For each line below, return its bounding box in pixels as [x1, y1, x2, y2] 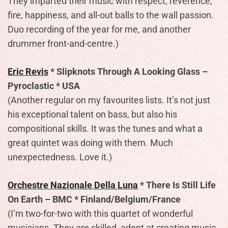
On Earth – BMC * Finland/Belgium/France [8, 194, 181, 205]
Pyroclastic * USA [8, 80, 80, 91]
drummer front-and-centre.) [8, 38, 119, 49]
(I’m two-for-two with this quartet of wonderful [8, 208, 193, 219]
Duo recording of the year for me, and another [8, 24, 191, 35]
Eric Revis [8, 66, 48, 77]
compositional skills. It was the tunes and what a [8, 123, 203, 134]
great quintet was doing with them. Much [8, 137, 173, 148]
